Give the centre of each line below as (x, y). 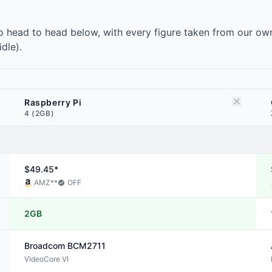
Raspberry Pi (53, 102)
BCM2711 (87, 246)
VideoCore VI (46, 259)
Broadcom (45, 246)
